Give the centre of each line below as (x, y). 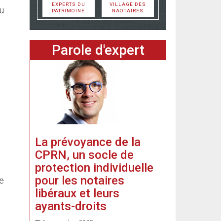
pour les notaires (80, 180)
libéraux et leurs (77, 193)
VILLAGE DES (128, 4)
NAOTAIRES (128, 11)
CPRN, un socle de (84, 155)
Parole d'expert (98, 50)
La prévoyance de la (88, 142)
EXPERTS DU (68, 4)
